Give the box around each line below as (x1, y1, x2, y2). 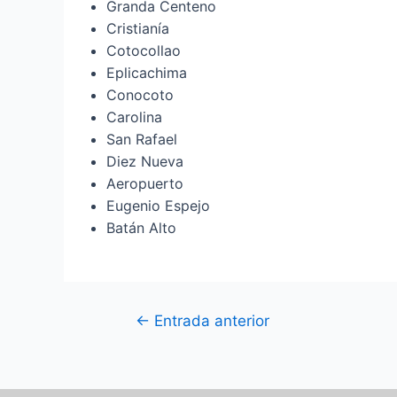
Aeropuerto (106, 174, 183, 192)
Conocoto (106, 85, 174, 104)
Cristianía (106, 19, 169, 37)
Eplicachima (106, 63, 187, 82)
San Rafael (106, 129, 177, 148)
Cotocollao (106, 41, 181, 59)
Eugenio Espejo (106, 196, 210, 214)
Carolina (106, 107, 162, 126)
